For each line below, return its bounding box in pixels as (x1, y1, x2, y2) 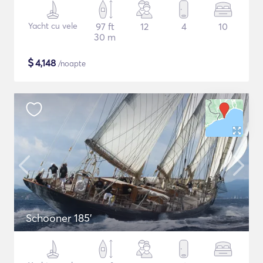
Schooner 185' (26, 211, 92, 225)
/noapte (56, 59, 86, 68)
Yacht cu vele (28, 21, 77, 31)
